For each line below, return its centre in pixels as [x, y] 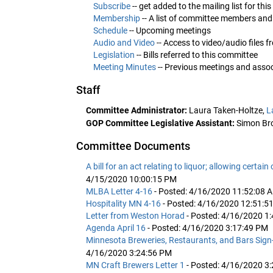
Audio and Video [124, 42]
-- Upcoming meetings [169, 30]
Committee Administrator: [136, 110]
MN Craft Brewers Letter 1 [136, 265]
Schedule [110, 30]
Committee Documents [133, 146]
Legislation [114, 55]
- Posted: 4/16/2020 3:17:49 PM [208, 228]
